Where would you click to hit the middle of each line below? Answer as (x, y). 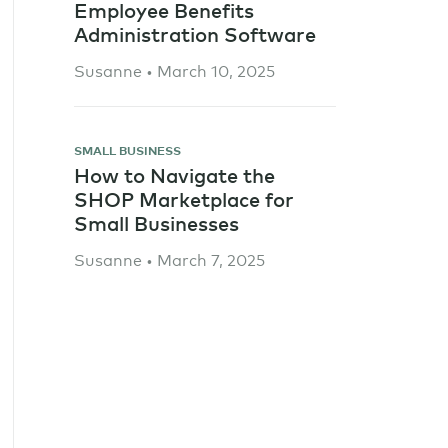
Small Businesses (156, 222)
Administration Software (194, 33)
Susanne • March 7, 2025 (169, 258)
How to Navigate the (174, 174)
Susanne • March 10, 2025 (174, 69)
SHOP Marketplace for (183, 198)
